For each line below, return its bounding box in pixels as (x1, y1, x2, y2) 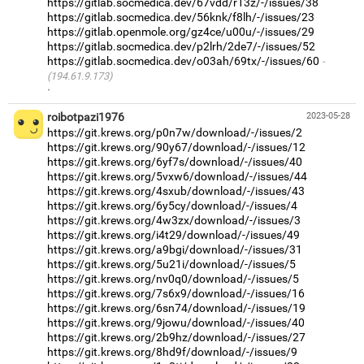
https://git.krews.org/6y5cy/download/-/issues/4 (47, 198, 297, 212)
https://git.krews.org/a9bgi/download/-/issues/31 (47, 242, 302, 256)
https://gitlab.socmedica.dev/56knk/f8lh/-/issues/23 (47, 10, 314, 24)
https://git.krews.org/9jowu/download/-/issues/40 (47, 315, 305, 329)
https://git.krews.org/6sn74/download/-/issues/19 (47, 301, 305, 314)
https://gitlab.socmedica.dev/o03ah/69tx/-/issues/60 (47, 54, 319, 67)
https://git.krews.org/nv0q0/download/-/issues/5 (47, 271, 299, 285)
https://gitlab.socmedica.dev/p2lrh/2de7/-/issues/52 (47, 39, 315, 53)
